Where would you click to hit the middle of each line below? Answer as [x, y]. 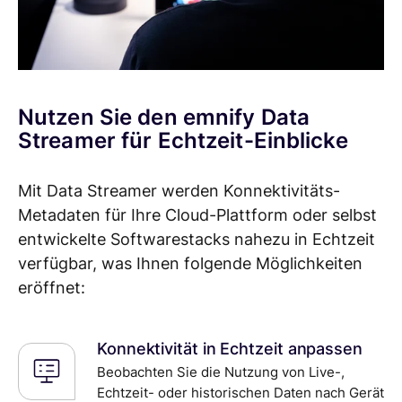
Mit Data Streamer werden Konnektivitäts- [179, 190]
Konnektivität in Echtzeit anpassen [230, 348]
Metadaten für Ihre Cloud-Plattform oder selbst [197, 214]
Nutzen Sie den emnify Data [164, 117]
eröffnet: [52, 287]
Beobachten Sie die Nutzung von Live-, [221, 371]
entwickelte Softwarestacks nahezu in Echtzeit [197, 239]
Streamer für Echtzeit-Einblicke [183, 140]
